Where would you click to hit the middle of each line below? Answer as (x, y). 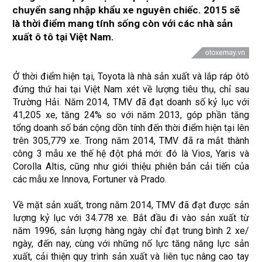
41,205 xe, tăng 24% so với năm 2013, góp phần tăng (131, 115)
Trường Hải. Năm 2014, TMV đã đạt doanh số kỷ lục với (131, 102)
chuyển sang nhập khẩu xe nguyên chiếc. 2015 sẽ (126, 10)
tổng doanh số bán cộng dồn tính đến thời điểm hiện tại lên (131, 128)
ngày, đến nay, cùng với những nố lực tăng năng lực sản (131, 244)
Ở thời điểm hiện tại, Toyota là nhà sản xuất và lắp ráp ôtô (131, 76)
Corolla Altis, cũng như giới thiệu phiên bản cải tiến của (131, 166)
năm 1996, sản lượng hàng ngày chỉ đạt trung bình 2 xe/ (131, 231)
